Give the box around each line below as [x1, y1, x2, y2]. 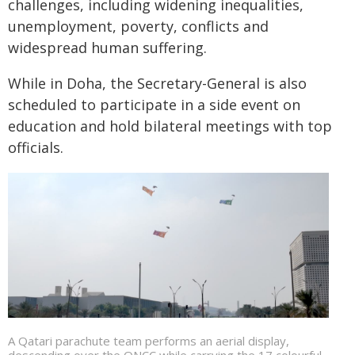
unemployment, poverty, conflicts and [8, 17, 269, 36]
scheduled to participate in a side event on [8, 95, 300, 114]
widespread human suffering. [8, 38, 207, 57]
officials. [8, 138, 63, 157]
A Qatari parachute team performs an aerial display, [8, 333, 289, 349]
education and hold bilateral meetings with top [8, 116, 332, 136]
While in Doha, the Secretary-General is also [8, 74, 307, 93]
